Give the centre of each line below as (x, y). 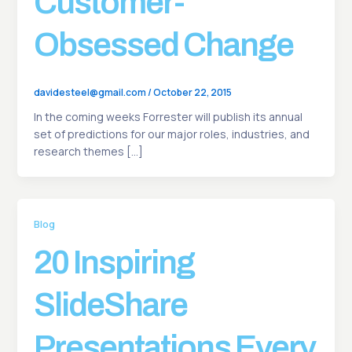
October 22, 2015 (192, 93)
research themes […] (88, 151)
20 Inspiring (114, 263)
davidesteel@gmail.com (90, 93)
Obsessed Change (163, 44)
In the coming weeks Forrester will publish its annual (168, 116)
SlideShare (110, 305)
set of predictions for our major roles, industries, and (171, 134)
